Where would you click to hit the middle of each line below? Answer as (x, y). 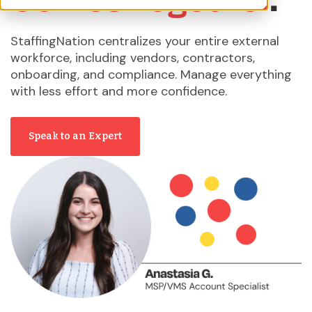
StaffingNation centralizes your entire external (145, 41)
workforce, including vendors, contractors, (133, 57)
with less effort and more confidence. (119, 91)
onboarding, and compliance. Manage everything (151, 74)
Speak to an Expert (75, 136)
